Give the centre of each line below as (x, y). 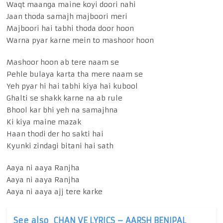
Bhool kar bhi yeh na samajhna (62, 110)
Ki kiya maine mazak (44, 122)
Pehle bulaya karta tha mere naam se (75, 74)
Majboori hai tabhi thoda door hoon (70, 29)
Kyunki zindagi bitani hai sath (60, 146)
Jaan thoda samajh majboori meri (67, 17)
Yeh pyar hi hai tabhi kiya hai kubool (72, 86)
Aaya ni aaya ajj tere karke (55, 192)
